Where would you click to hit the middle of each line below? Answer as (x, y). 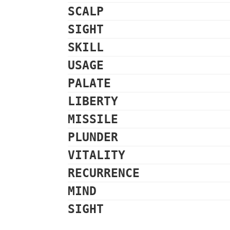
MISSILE (93, 119)
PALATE (89, 83)
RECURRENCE (104, 173)
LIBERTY (93, 101)
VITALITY (97, 155)
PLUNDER (93, 137)
